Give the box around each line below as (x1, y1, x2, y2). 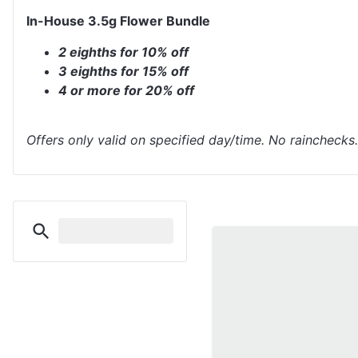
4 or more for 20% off (58, 82, 194, 98)
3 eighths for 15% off (58, 62, 189, 79)
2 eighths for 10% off (58, 43, 189, 60)
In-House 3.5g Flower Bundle (26, 13, 210, 30)
